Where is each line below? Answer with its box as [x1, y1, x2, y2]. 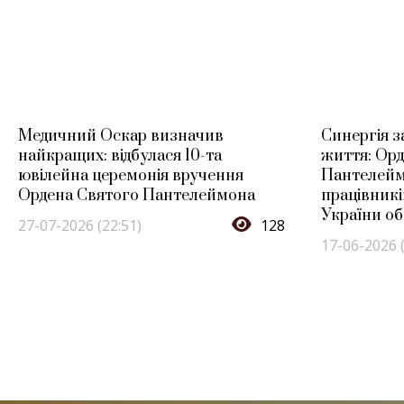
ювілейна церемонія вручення [18, 165, 243, 186]
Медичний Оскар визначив [18, 125, 224, 146]
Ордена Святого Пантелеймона [18, 185, 255, 206]
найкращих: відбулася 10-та [18, 145, 222, 166]
